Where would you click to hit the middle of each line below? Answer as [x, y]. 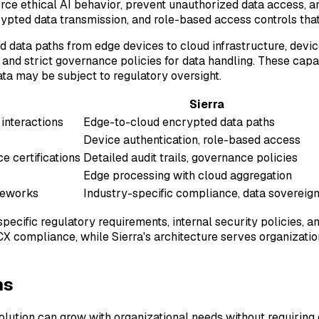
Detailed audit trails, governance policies [190, 158]
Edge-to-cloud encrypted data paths [179, 122]
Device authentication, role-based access [192, 140]
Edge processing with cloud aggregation [188, 176]
